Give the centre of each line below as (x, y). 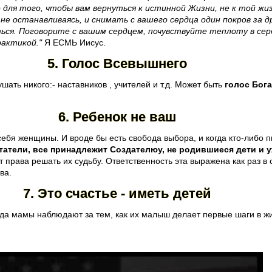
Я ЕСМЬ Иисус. (74, 42)
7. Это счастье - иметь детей (117, 193)
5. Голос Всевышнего (117, 63)
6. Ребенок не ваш (117, 117)
